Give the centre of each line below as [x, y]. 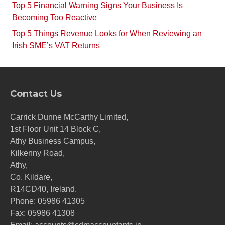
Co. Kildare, [31, 177]
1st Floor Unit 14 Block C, [55, 129]
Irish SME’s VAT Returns [56, 45]
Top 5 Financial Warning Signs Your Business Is [97, 5]
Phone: [24, 201]
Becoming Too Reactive [54, 17]
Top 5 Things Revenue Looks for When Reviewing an [107, 33]
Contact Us [36, 94]
